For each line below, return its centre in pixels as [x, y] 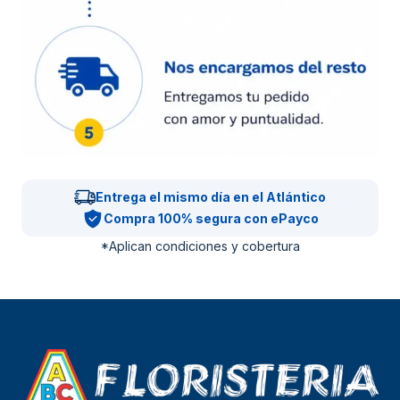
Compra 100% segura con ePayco [211, 218]
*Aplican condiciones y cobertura [200, 246]
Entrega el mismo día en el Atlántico [211, 196]
